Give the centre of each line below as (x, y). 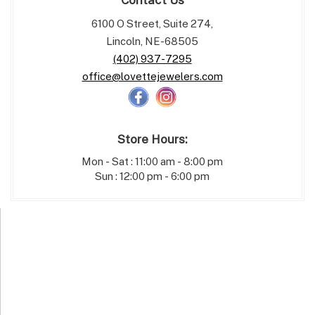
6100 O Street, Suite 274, (152, 24)
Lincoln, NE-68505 (152, 41)
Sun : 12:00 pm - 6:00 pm (152, 176)
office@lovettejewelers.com (152, 76)
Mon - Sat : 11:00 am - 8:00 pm (152, 161)
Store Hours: (152, 139)
